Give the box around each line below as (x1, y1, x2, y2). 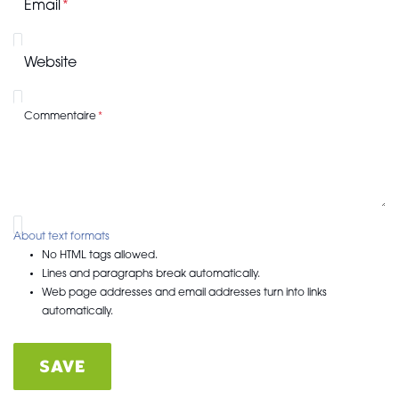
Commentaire (24, 111, 96, 122)
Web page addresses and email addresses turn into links (42, 288, 327, 298)
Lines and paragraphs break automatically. (42, 269, 260, 280)
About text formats (13, 232, 110, 242)
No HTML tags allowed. (42, 250, 158, 261)
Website (24, 56, 77, 70)
